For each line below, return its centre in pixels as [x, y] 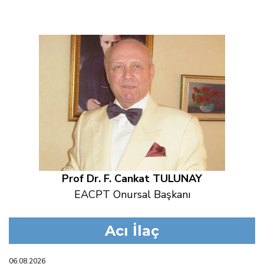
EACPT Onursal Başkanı [132, 195]
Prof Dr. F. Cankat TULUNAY [132, 179]
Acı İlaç [132, 230]
